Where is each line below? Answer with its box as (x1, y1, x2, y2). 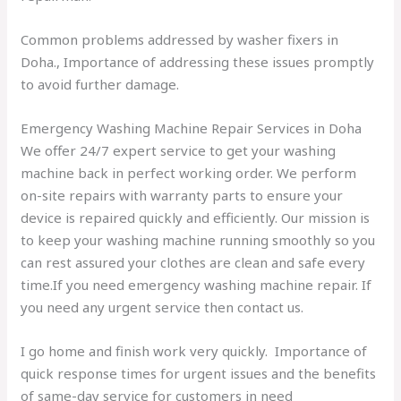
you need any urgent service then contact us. (21, 298, 308, 317)
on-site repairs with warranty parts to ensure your (21, 186, 344, 205)
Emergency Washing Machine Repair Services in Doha (21, 119, 363, 138)
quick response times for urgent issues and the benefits (21, 364, 377, 383)
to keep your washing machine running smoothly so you (21, 231, 376, 250)
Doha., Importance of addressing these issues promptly (21, 53, 375, 72)
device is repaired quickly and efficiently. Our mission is (21, 209, 371, 227)
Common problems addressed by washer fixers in (21, 30, 339, 49)
